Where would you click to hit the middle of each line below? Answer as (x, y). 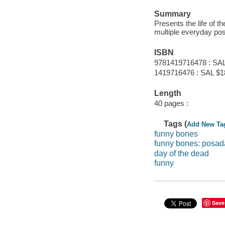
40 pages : (171, 103)
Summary (172, 14)
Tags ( (176, 124)
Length (167, 93)
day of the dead (181, 153)
